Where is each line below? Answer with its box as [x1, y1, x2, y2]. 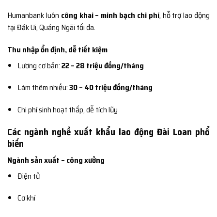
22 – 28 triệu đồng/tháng [61, 59, 144, 72]
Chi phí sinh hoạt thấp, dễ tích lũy [17, 104, 118, 116]
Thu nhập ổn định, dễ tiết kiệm [7, 43, 108, 56]
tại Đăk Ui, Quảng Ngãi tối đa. [7, 21, 95, 33]
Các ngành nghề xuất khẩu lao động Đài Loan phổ [7, 124, 210, 139]
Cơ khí [17, 192, 35, 204]
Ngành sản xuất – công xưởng [7, 154, 105, 166]
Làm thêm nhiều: [17, 81, 69, 94]
